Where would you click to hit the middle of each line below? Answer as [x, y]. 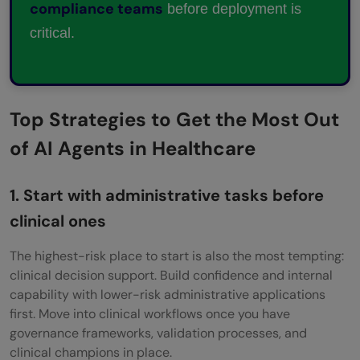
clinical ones [60, 221]
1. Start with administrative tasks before [167, 195]
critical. [52, 33]
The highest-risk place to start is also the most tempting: [177, 256]
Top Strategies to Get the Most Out [174, 119]
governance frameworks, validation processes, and [158, 333]
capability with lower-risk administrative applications [168, 294]
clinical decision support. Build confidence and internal [171, 275]
